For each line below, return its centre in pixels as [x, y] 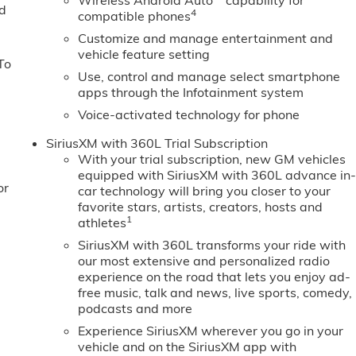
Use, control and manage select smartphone [209, 77]
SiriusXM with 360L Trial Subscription [157, 143]
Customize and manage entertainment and [206, 39]
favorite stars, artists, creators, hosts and [201, 207]
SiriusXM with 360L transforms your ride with [212, 245]
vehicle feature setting [144, 54]
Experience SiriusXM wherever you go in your [211, 331]
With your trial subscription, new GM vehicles [212, 159]
